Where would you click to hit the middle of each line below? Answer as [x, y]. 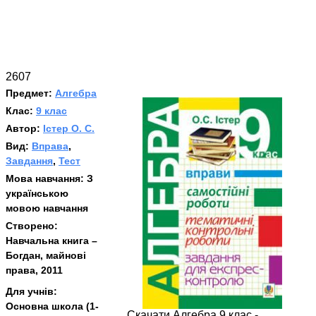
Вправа [50, 146]
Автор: [24, 129]
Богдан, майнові [46, 256]
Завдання [29, 161]
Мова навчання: [46, 179]
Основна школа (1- [52, 306]
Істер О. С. [69, 129]
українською [37, 194]
